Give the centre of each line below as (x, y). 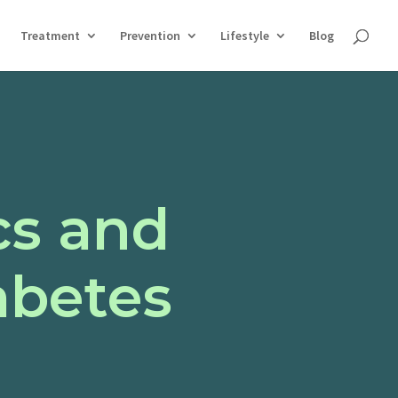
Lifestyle (245, 36)
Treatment (50, 36)
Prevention (150, 36)
